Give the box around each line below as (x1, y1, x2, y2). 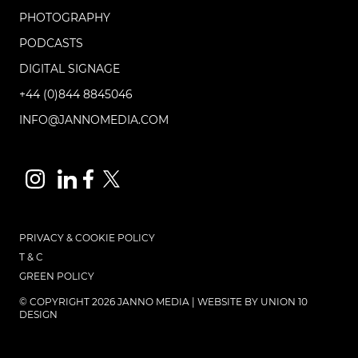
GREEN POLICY (19, 269, 94, 282)
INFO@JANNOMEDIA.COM (19, 112, 169, 127)
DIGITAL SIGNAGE (19, 61, 120, 76)
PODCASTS (19, 35, 83, 50)
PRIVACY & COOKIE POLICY (19, 231, 155, 244)
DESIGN (19, 308, 58, 320)
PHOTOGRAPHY (19, 10, 110, 25)
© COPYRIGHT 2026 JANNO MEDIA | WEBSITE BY (19, 295, 261, 308)
